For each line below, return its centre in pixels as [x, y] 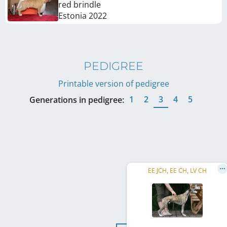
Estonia [72, 15]
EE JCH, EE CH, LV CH [177, 170]
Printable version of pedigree [113, 83]
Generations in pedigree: [77, 100]
